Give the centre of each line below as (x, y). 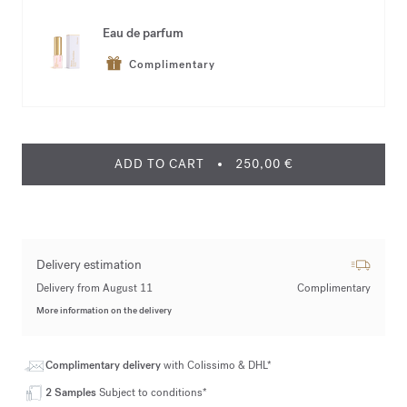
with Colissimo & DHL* (218, 365)
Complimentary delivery (104, 365)
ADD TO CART (159, 164)
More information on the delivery (104, 310)
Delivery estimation (89, 265)
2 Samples (71, 392)
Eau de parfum (143, 33)
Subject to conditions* (152, 392)
